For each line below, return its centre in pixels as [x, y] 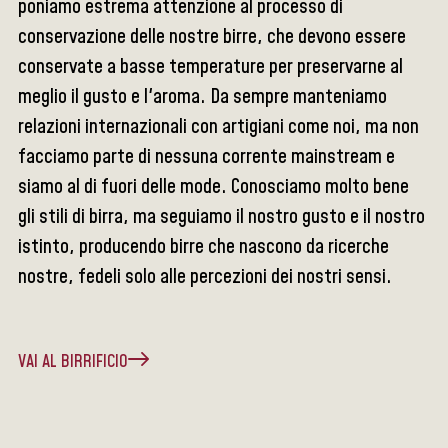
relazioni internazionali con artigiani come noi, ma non [219, 127]
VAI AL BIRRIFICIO [73, 361]
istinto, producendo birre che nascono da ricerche [204, 247]
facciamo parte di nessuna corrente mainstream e [207, 157]
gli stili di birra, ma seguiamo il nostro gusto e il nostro [222, 217]
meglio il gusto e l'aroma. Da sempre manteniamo [203, 97]
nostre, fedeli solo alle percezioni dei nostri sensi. [205, 277]
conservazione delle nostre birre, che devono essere [212, 37]
